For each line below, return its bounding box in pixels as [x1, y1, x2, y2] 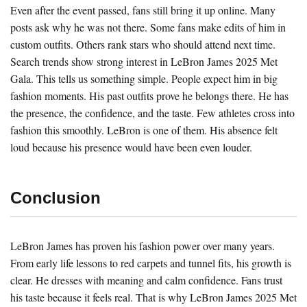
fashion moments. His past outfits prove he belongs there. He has [10, 88, 288, 103]
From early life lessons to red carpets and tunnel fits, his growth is [10, 255, 291, 270]
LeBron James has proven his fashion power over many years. [10, 238, 275, 253]
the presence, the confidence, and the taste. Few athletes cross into [10, 106, 295, 121]
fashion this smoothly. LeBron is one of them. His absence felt [10, 123, 278, 138]
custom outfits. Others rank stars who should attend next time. [10, 37, 275, 52]
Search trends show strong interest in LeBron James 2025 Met [10, 54, 278, 69]
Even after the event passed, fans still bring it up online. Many [10, 3, 275, 18]
